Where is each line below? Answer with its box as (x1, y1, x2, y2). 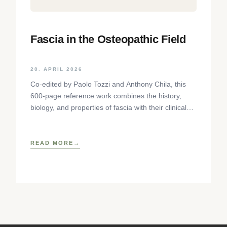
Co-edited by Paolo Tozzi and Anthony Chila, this (30, 80, 186, 88)
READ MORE (30, 139, 73, 146)
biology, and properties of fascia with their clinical (30, 103, 186, 111)
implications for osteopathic (30, 115, 118, 123)
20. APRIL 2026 (30, 66, 83, 72)
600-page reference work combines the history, (30, 91, 181, 100)
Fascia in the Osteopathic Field (30, 33, 186, 46)
